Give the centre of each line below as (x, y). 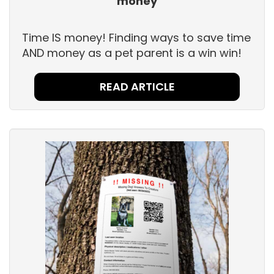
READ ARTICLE (137, 87)
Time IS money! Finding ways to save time (136, 38)
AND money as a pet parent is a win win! (132, 53)
